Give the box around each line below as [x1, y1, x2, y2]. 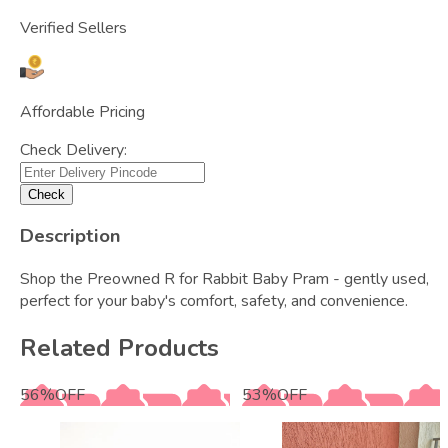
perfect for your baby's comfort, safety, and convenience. [20, 290, 408, 313]
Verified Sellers [20, 16, 127, 39]
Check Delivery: [20, 138, 127, 161]
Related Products [20, 331, 219, 364]
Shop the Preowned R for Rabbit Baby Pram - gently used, [20, 268, 429, 291]
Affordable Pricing [20, 100, 145, 123]
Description [20, 223, 121, 250]
